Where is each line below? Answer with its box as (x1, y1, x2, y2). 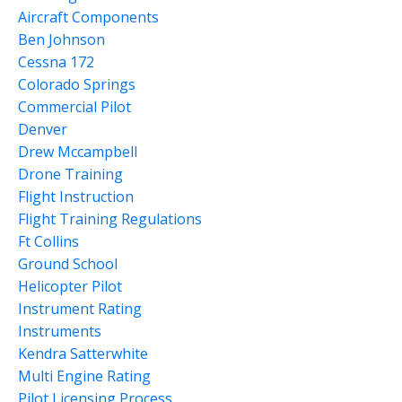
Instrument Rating (18, 298, 142, 319)
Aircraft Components (18, 6, 159, 27)
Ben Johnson (18, 29, 105, 49)
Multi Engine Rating (18, 365, 151, 386)
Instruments (18, 320, 101, 341)
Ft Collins (18, 231, 79, 251)
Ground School (18, 253, 118, 274)
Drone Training (18, 163, 123, 184)
